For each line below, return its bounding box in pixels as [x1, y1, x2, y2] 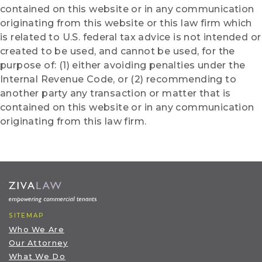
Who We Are [9, 225, 64, 235]
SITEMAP [9, 212, 44, 220]
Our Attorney [9, 239, 68, 248]
